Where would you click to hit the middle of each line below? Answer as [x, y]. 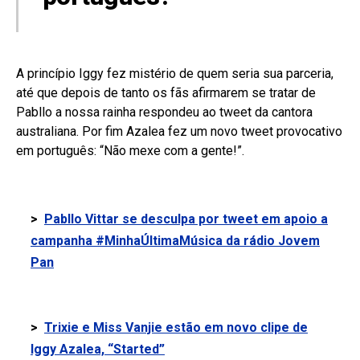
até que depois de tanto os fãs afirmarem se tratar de [166, 93]
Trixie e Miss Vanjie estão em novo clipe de [176, 327]
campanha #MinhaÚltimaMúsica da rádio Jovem [175, 241]
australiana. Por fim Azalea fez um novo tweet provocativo [179, 131]
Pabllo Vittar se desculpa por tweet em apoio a [186, 219]
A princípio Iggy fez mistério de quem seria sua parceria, [175, 74]
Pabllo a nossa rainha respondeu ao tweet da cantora [164, 112]
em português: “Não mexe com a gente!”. [130, 151]
